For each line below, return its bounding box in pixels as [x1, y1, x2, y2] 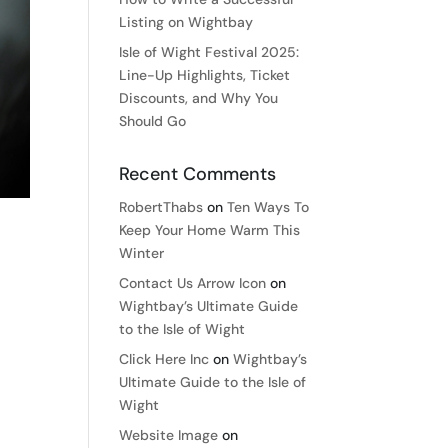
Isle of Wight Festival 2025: [119, 43, 300, 61]
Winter [119, 244, 165, 262]
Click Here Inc [119, 350, 210, 368]
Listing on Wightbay [119, 13, 254, 31]
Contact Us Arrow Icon [119, 274, 267, 292]
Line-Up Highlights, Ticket [119, 66, 291, 84]
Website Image [119, 426, 219, 444]
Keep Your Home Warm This [119, 221, 301, 239]
